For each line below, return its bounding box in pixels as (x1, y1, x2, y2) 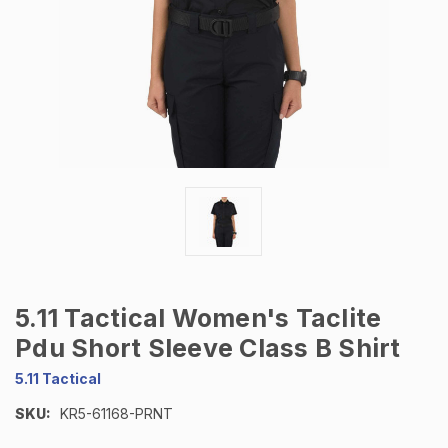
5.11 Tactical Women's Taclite (15, 303, 382, 334)
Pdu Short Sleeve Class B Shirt (15, 333, 401, 364)
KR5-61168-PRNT (59, 405, 173, 423)
